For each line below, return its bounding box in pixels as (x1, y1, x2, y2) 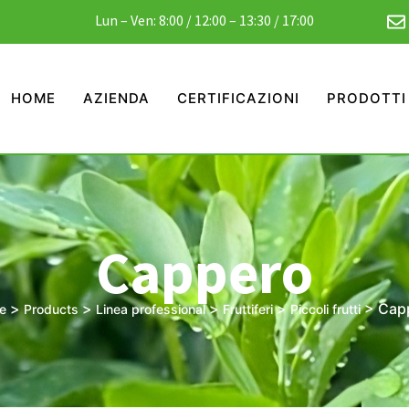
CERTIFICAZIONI (176, 89, 299, 108)
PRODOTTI (326, 89, 406, 108)
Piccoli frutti (289, 301, 361, 318)
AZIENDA (82, 89, 150, 108)
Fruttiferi (222, 301, 273, 318)
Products (23, 301, 79, 318)
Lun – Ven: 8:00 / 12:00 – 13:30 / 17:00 (95, 11, 314, 29)
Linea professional (95, 301, 205, 318)
